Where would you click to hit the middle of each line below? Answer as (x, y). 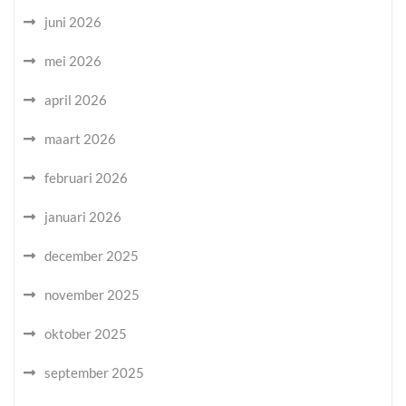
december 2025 (92, 256)
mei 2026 (73, 61)
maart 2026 (80, 139)
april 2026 (76, 100)
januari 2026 (83, 217)
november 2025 (92, 295)
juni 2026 (73, 22)
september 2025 (94, 372)
